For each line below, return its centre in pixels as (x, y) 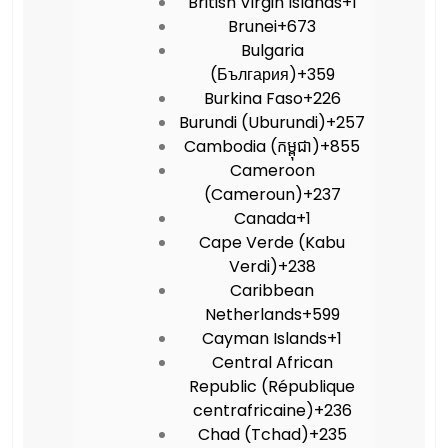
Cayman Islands (264, 338)
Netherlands (253, 314)
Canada (264, 218)
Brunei (252, 26)
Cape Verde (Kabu (272, 242)
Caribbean (272, 290)
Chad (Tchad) (253, 434)
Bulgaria (272, 50)
